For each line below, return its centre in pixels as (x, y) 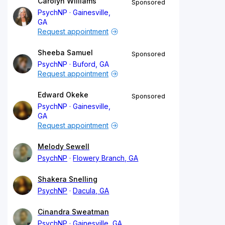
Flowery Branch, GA (106, 158)
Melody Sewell (64, 146)
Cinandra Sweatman (73, 211)
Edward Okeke (63, 94)
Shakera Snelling (68, 179)
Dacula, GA (91, 190)
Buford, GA (91, 64)
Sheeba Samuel (65, 52)
